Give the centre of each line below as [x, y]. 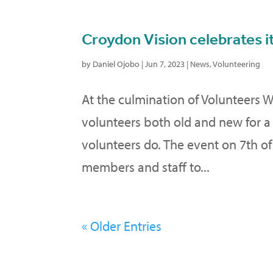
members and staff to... [146, 167]
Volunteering [237, 64]
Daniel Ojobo [116, 64]
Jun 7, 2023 [165, 64]
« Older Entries [122, 226]
